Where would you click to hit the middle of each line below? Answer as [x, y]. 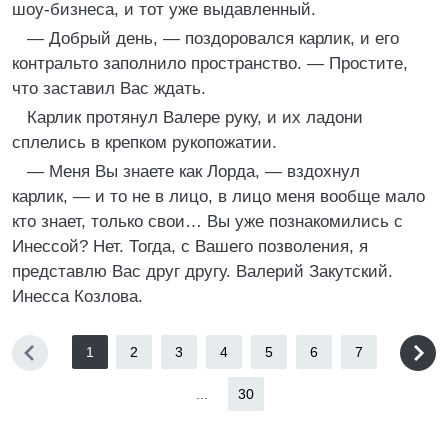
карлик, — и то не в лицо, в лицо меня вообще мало [218, 196]
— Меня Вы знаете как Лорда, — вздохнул [193, 171]
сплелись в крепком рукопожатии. [144, 142]
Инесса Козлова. [77, 296]
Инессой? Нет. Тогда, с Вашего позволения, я [190, 246]
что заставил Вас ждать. [109, 88]
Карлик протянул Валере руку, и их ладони [195, 117]
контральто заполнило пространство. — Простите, [210, 63]
